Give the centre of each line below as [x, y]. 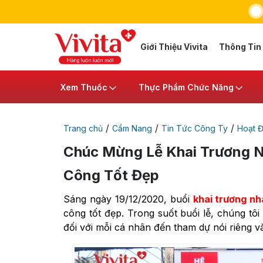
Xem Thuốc [84, 87]
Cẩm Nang [132, 128]
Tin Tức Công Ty [195, 128]
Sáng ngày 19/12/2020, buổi [128, 199]
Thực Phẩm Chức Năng [186, 87]
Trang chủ [83, 128]
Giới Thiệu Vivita [174, 47]
